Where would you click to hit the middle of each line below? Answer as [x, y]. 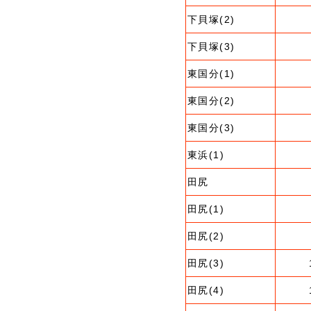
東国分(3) [211, 128]
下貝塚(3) [211, 47]
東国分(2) [211, 101]
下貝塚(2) [211, 19]
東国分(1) [211, 74]
